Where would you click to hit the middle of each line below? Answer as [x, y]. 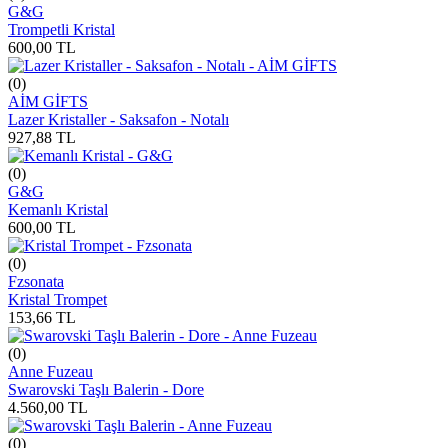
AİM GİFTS [48, 101]
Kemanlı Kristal [58, 209]
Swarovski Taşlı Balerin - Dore [106, 389]
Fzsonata [36, 281]
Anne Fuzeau [50, 371]
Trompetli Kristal [61, 29]
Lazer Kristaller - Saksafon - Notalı [118, 119]
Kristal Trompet [57, 299]
